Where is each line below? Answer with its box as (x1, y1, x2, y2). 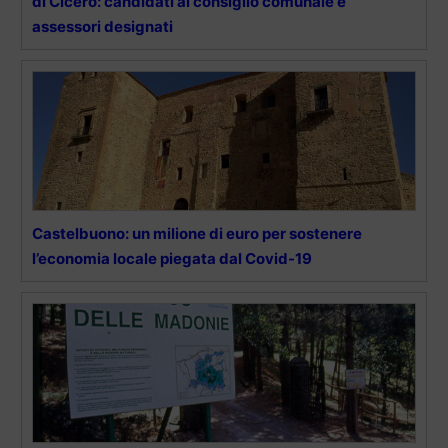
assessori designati (32, 17, 173, 37)
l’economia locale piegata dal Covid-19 (32, 249, 312, 269)
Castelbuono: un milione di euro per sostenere (32, 224, 362, 244)
